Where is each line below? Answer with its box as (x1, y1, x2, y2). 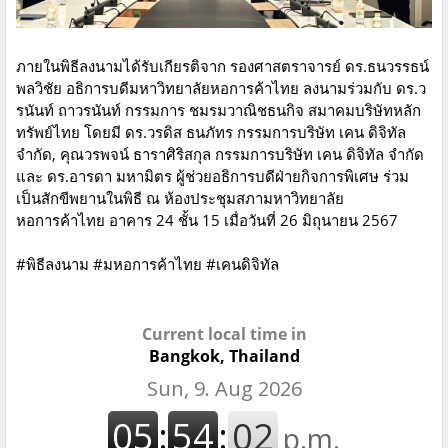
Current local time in (141, 323, 307, 346)
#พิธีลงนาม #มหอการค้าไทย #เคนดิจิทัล (16, 254, 279, 275)
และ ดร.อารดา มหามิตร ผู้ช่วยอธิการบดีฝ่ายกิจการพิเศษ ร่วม (16, 166, 409, 187)
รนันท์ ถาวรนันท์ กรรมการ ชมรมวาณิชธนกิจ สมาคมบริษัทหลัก (16, 100, 421, 121)
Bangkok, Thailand (148, 345, 300, 368)
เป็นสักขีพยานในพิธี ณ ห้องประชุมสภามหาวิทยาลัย (16, 188, 344, 209)
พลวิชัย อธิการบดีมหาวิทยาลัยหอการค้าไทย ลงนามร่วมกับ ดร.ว (16, 78, 426, 99)
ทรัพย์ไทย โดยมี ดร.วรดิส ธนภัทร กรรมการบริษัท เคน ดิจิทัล (16, 122, 406, 143)
